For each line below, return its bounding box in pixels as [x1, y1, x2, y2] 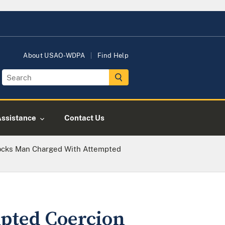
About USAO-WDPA [23, 52, 85, 59]
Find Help [97, 52, 129, 59]
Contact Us [64, 114, 104, 122]
